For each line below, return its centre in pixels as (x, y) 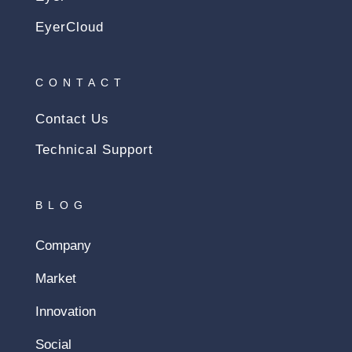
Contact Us (72, 119)
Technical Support (94, 149)
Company (63, 245)
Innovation (65, 311)
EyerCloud (69, 27)
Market (55, 278)
